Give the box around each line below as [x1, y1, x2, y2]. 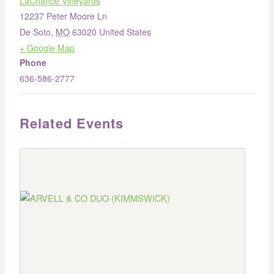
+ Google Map [20, 42, 75, 54]
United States [99, 26, 151, 39]
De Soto [20, 26, 51, 39]
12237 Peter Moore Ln [20, 10, 107, 23]
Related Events [20, 113, 124, 133]
